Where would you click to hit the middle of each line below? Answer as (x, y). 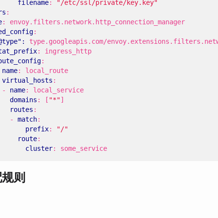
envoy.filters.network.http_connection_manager (97, 22)
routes (21, 109)
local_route (47, 71)
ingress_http (68, 51)
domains (23, 100)
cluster (39, 148)
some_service (84, 148)
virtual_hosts (27, 80)
